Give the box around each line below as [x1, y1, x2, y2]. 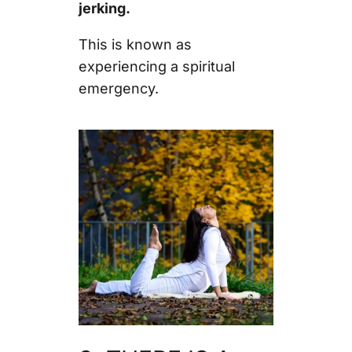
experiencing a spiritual [78, 58, 235, 75]
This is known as [78, 36, 192, 53]
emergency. [78, 80, 163, 97]
